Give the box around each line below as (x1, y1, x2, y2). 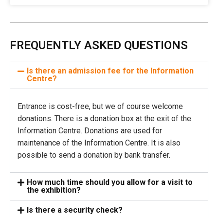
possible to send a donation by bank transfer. (18, 150, 170, 160)
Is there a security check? (27, 205, 123, 215)
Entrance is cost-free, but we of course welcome (18, 102, 183, 111)
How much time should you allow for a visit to (27, 178, 193, 187)
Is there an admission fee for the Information (27, 66, 194, 76)
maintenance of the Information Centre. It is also (18, 138, 181, 148)
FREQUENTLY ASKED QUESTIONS (10, 38, 188, 53)
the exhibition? (27, 185, 81, 195)
